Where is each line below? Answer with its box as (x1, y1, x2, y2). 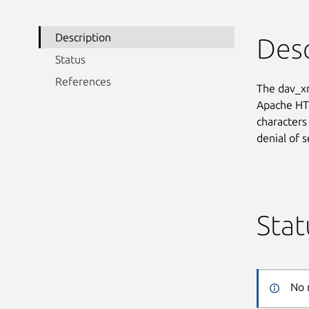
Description (55, 30, 111, 43)
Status (55, 52, 86, 66)
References (55, 74, 111, 88)
